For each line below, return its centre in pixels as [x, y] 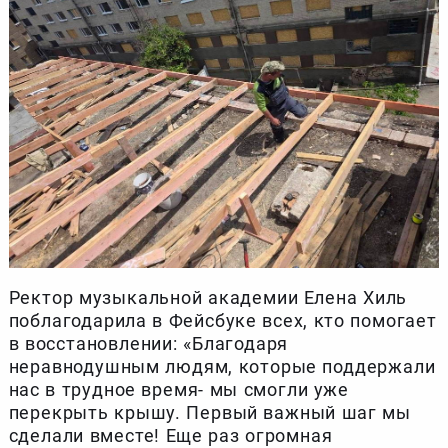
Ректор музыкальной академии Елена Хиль [208, 297]
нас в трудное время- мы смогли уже [179, 389]
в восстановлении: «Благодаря [148, 343]
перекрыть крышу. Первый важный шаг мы [209, 412]
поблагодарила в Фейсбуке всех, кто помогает [222, 320]
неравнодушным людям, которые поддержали [222, 366]
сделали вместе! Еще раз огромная [170, 435]
